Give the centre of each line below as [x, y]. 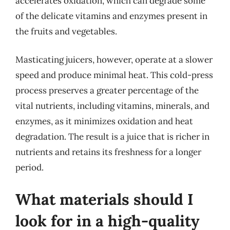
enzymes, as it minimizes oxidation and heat [104, 121]
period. [30, 167]
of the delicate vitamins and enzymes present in [111, 16]
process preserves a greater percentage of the [107, 90]
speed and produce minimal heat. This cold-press [114, 75]
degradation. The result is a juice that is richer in [112, 137]
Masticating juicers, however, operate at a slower [114, 60]
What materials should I [104, 199]
